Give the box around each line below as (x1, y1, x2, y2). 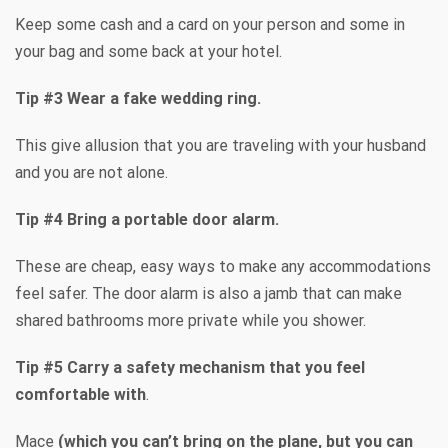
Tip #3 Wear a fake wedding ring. (15, 88, 261, 108)
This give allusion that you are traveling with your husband (15, 135, 426, 155)
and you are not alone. (15, 162, 168, 182)
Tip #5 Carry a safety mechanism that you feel (15, 357, 365, 377)
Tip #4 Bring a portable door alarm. (15, 209, 279, 229)
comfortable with (15, 384, 146, 404)
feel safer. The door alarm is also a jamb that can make (15, 283, 402, 303)
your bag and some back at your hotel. (15, 41, 282, 61)
